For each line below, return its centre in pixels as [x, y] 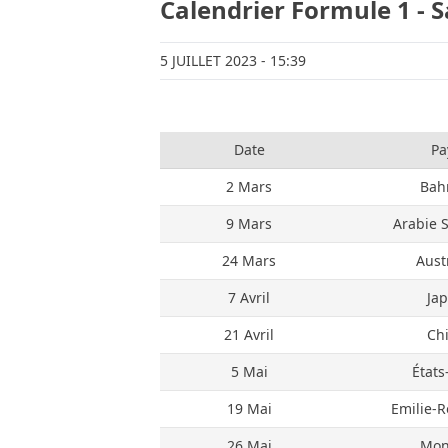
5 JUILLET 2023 [208, 60]
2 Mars [249, 186]
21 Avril [249, 334]
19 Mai [249, 408]
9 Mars [249, 223]
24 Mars [249, 260]
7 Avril [249, 297]
